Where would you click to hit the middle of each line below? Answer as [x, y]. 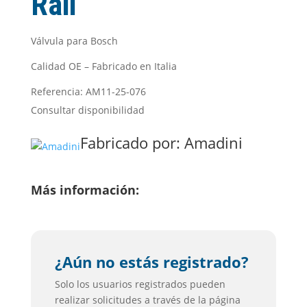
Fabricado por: [132, 143]
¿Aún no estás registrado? [151, 262]
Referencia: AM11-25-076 [88, 91]
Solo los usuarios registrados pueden [140, 284]
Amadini [213, 143]
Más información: [85, 190]
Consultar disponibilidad [87, 110]
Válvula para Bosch [74, 41]
